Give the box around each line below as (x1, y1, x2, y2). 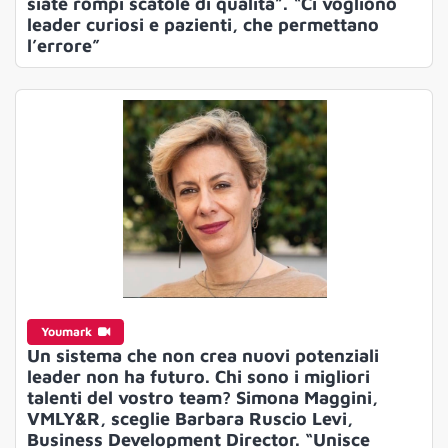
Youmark (40, 323, 95, 339)
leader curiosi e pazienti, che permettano (26, 14, 379, 36)
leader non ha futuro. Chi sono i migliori (26, 365, 370, 387)
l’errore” (26, 35, 100, 57)
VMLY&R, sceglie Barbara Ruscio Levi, (26, 407, 353, 429)
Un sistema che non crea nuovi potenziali (26, 344, 379, 366)
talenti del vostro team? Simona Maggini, (26, 386, 378, 408)
